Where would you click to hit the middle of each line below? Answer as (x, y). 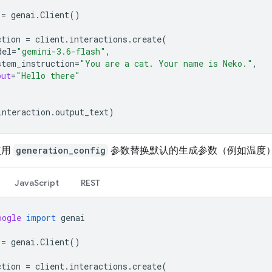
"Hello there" (48, 75)
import (41, 217)
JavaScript (37, 182)
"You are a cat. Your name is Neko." (166, 63)
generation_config (61, 150)
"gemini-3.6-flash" (61, 51)
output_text (82, 112)
